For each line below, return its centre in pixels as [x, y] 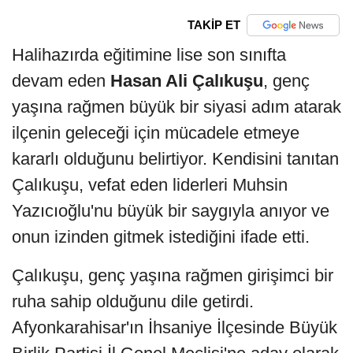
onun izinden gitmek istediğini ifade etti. [161, 236]
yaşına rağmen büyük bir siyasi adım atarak [176, 106]
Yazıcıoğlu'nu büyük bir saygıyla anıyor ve [171, 210]
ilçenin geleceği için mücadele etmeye [156, 132]
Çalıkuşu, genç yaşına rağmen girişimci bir [173, 275]
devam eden [61, 80]
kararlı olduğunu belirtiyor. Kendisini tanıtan [175, 158]
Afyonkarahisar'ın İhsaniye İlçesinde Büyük [175, 327]
